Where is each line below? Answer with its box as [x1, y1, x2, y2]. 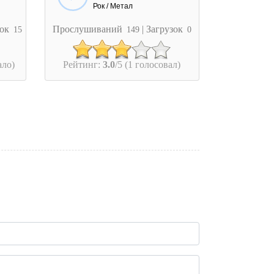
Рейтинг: [63, 59, 103, 70]
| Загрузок [141, 24, 185, 34]
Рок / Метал [92, 1, 133, 10]
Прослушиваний [52, 24, 125, 34]
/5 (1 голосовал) [115, 59, 181, 70]
